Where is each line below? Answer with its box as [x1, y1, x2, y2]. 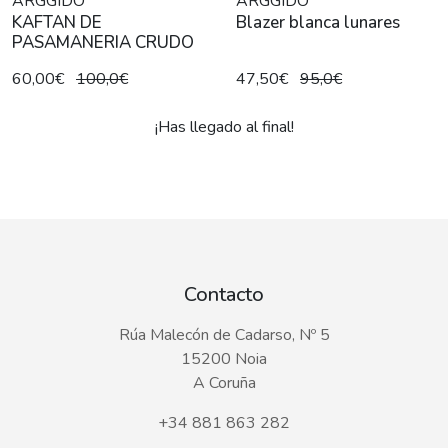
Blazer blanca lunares [236, 10, 400, 34]
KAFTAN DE [12, 10, 102, 34]
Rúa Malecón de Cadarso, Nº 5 [118, 323, 330, 346]
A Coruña [192, 371, 256, 394]
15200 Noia [181, 347, 267, 370]
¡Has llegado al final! [154, 115, 294, 138]
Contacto [184, 280, 264, 308]
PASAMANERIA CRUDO [12, 30, 194, 54]
